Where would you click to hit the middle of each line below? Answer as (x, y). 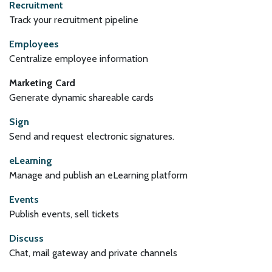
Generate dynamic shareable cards (81, 97)
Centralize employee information (79, 59)
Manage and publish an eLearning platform (98, 175)
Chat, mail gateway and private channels (93, 253)
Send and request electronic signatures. (92, 136)
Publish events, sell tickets (64, 214)
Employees (34, 44)
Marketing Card (42, 83)
